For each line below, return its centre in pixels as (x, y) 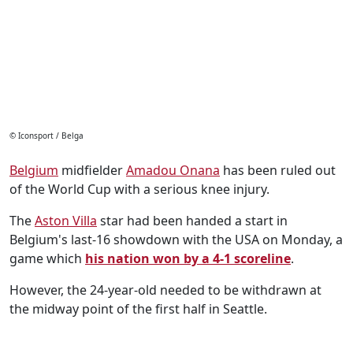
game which (47, 258)
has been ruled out (278, 170)
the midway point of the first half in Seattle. (138, 309)
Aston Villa (66, 221)
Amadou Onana (173, 170)
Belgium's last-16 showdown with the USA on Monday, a (176, 240)
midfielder (92, 170)
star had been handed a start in (192, 221)
